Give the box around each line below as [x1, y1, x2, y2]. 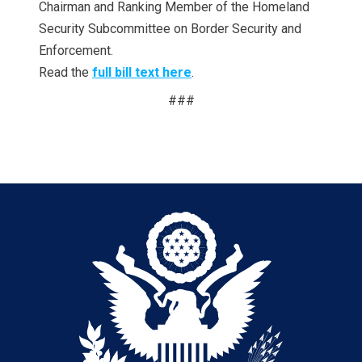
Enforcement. [39, 42, 113, 58]
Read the [39, 64, 92, 80]
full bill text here [92, 64, 192, 80]
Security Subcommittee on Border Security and [39, 20, 301, 36]
